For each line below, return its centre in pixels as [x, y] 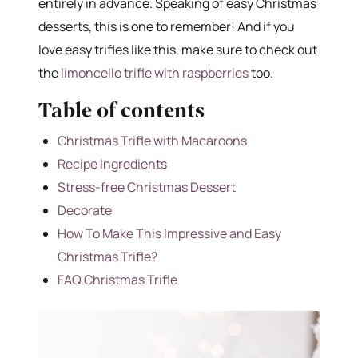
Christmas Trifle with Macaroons [152, 140]
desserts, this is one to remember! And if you [167, 26]
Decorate [85, 210]
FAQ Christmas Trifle [117, 279]
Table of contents [121, 110]
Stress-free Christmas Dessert [147, 187]
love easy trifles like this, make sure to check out [178, 49]
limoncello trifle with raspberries [155, 72]
